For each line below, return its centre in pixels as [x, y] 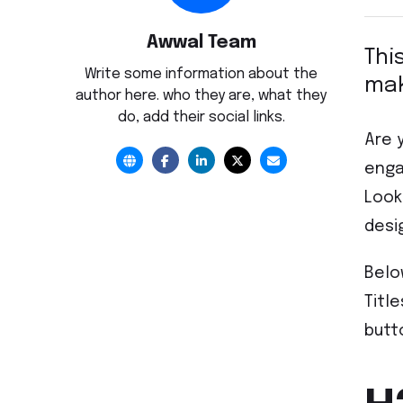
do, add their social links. [201, 118]
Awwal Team [201, 43]
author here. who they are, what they [201, 96]
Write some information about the [201, 75]
